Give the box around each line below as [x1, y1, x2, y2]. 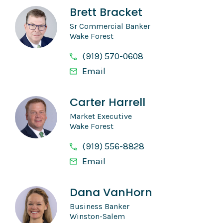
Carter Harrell [70, 95, 145, 111]
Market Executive [70, 111, 132, 121]
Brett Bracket [70, 4, 142, 20]
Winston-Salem [70, 212, 125, 222]
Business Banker [70, 202, 129, 212]
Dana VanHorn [70, 185, 152, 201]
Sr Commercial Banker [70, 21, 150, 31]
